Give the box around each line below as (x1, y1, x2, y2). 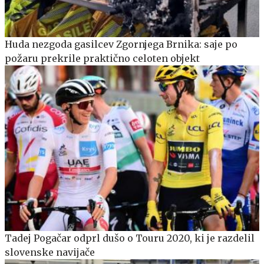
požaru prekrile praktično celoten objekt (5, 52, 200, 65)
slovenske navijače (5, 246, 95, 259)
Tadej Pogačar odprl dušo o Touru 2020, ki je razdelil (5, 232, 255, 245)
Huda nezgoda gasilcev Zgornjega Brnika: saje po (5, 38, 237, 51)
